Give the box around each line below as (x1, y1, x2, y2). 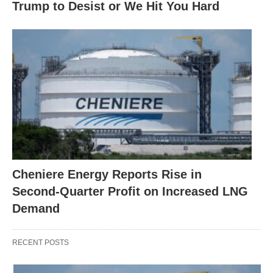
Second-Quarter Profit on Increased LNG (12, 184, 248, 198)
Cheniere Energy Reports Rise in (12, 167, 202, 181)
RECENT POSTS (12, 238, 69, 247)
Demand (12, 201, 60, 215)
